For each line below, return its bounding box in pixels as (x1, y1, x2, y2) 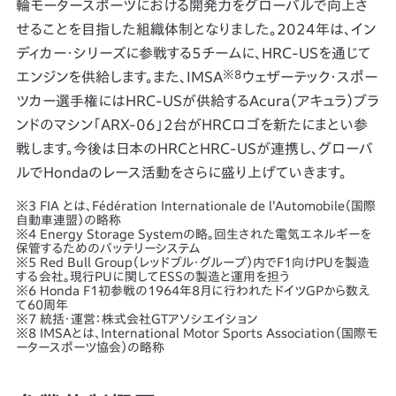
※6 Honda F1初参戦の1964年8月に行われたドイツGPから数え (15, 285, 369, 297)
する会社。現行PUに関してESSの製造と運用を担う (15, 270, 290, 283)
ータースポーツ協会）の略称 (15, 341, 164, 354)
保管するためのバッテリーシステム (15, 242, 200, 255)
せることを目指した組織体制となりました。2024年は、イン (15, 22, 376, 36)
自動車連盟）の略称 (15, 214, 121, 226)
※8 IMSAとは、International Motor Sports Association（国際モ (15, 327, 377, 339)
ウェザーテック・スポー (240, 70, 377, 84)
